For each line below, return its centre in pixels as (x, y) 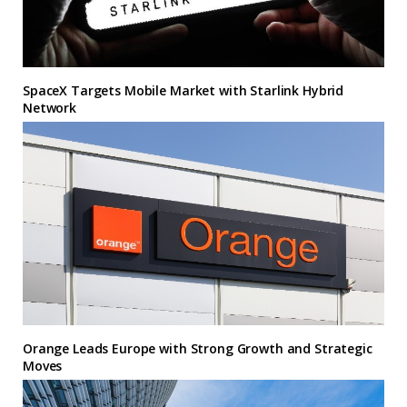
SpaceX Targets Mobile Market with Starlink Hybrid (184, 90)
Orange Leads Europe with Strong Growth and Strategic (198, 348)
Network (50, 107)
